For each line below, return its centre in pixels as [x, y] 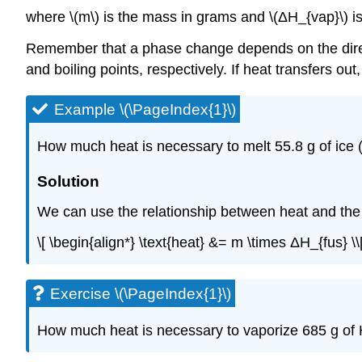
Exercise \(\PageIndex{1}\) [141, 294]
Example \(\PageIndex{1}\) [145, 109]
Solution [68, 181]
